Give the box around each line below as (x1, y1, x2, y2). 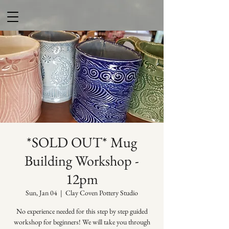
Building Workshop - (25, 151, 139, 170)
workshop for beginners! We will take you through (13, 217, 150, 226)
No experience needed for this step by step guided (16, 207, 148, 216)
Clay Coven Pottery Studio (65, 188, 138, 197)
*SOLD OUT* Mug (27, 133, 137, 151)
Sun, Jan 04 (26, 188, 57, 197)
